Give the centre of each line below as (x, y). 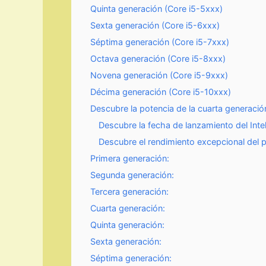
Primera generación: (130, 158)
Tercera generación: (129, 191)
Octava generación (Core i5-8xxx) (158, 58)
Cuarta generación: (128, 208)
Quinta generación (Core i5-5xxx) (156, 9)
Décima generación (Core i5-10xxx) (161, 92)
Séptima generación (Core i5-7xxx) (160, 42)
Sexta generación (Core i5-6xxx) (155, 25)
